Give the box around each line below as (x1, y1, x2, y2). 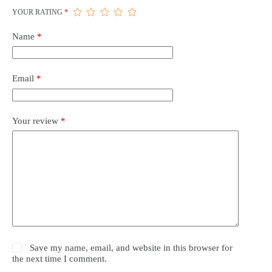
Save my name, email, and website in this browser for (30, 243, 233, 253)
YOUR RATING (12, 7, 64, 16)
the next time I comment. (12, 254, 107, 264)
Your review (12, 115, 61, 126)
